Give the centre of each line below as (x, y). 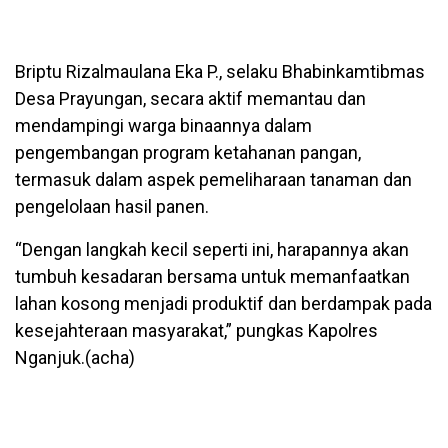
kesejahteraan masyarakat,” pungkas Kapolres (196, 331)
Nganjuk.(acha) (75, 358)
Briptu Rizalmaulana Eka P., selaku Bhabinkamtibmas (220, 72)
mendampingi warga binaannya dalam (163, 126)
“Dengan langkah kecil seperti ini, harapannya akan (212, 250)
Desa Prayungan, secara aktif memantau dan (190, 99)
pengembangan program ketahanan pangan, (188, 153)
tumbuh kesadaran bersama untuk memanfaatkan (212, 277)
